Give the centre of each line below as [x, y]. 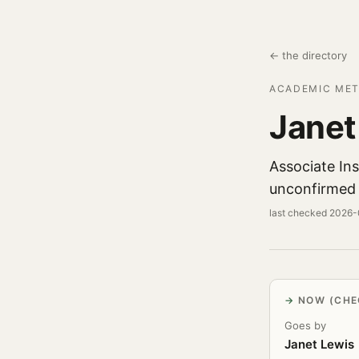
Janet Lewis [319, 344]
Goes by [305, 325]
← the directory [308, 55]
